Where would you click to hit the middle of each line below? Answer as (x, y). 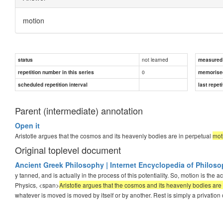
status (25, 59)
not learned (155, 59)
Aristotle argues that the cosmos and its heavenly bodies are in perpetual (114, 135)
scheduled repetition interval (53, 84)
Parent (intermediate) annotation (79, 110)
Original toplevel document (68, 150)
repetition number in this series (56, 72)
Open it (27, 125)
